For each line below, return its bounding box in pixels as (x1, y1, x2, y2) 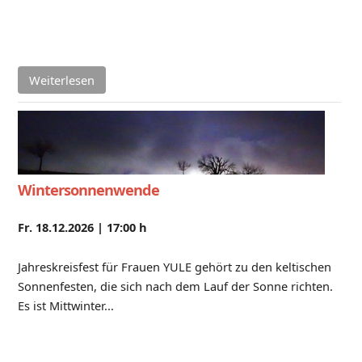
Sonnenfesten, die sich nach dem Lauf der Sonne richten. (17, 278, 333, 295)
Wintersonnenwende (17, 180, 159, 200)
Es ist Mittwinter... (17, 297, 114, 314)
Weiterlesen (28, 72, 95, 89)
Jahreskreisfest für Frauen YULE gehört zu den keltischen (17, 259, 331, 276)
